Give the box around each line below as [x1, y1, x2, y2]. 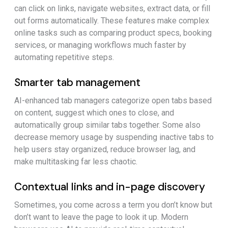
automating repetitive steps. [14, 52, 114, 63]
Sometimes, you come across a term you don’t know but [14, 200, 212, 210]
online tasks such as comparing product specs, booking [14, 28, 212, 38]
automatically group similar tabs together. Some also [14, 120, 201, 130]
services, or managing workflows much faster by [14, 40, 186, 50]
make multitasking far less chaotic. [14, 157, 137, 167]
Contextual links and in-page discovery [14, 180, 205, 194]
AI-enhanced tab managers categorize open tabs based [14, 96, 212, 106]
